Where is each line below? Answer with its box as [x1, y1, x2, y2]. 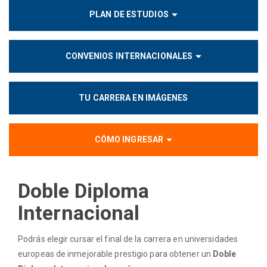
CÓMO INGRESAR [94, 135, 164, 144]
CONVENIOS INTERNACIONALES [65, 51, 193, 61]
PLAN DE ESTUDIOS [89, 10, 169, 19]
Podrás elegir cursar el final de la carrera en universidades [18, 234, 238, 244]
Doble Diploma [18, 179, 150, 203]
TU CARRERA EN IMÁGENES [79, 93, 188, 103]
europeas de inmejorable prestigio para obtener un [18, 249, 213, 259]
